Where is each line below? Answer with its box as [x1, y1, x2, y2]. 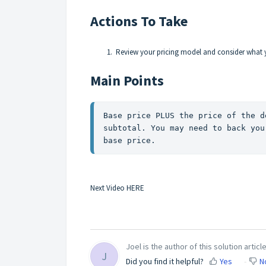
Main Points [90, 71, 164, 90]
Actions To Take [90, 11, 188, 30]
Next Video [90, 182, 126, 193]
